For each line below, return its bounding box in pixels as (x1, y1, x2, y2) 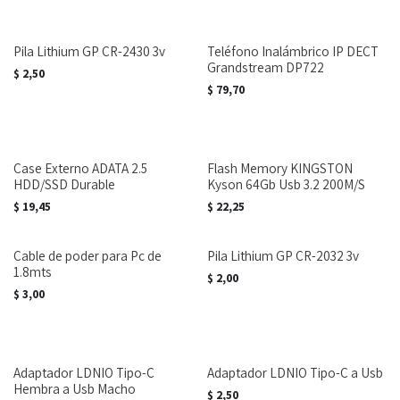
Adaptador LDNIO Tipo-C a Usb (206, 363, 383, 382)
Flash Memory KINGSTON (206, 159, 353, 178)
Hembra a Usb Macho (13, 379, 136, 398)
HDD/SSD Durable (13, 175, 115, 194)
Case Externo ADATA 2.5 (13, 159, 147, 178)
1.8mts (13, 262, 52, 281)
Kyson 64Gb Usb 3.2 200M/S (206, 175, 365, 194)
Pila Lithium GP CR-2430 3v (13, 42, 165, 61)
